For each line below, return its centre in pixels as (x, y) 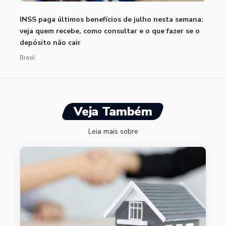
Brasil (27, 58)
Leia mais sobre (113, 131)
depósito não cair (50, 42)
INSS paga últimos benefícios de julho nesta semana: (111, 19)
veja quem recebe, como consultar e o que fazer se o (110, 31)
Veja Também (113, 111)
